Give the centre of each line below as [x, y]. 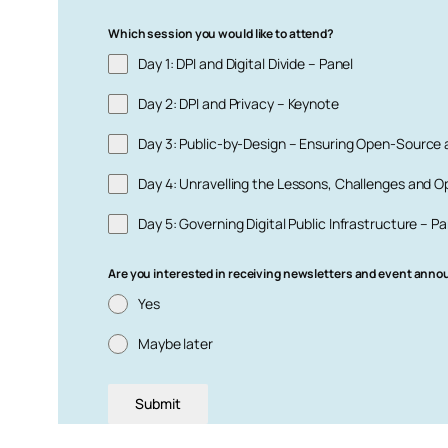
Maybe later [175, 344]
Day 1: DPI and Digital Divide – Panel [246, 64]
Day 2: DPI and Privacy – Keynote [238, 104]
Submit [158, 404]
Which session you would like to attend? [221, 34]
